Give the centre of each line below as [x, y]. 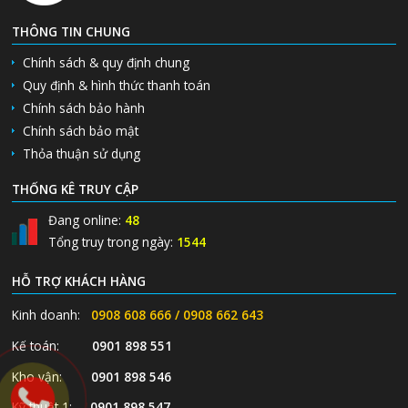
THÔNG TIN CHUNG [71, 31]
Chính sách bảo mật [81, 130]
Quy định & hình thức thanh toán [117, 85]
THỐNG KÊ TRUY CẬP [76, 189]
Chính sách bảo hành [84, 107]
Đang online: [87, 219]
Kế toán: [52, 345]
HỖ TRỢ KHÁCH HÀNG [79, 280]
